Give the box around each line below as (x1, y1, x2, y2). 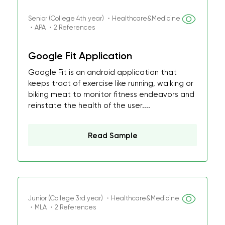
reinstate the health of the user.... (28, 101, 150, 110)
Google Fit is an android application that (28, 68, 177, 77)
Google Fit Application (28, 50, 132, 62)
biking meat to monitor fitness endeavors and (28, 90, 194, 99)
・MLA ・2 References (28, 203, 96, 211)
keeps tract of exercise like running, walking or (28, 79, 193, 88)
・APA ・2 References (28, 24, 95, 31)
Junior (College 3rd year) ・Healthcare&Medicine (28, 194, 179, 202)
